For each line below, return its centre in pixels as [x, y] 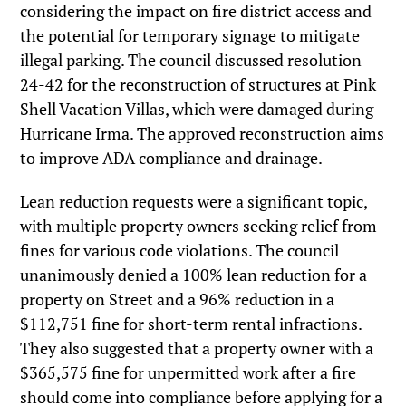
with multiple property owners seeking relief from [199, 226]
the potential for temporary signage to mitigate [190, 35]
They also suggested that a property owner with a [197, 348]
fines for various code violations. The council [180, 251]
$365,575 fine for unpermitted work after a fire [188, 373]
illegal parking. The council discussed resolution [191, 59]
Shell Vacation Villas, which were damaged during [197, 108]
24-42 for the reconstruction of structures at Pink [198, 84]
